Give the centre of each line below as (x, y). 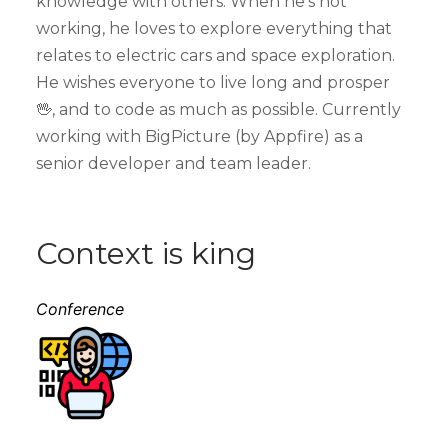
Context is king (146, 253)
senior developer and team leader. (173, 163)
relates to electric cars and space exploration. (215, 55)
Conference (80, 308)
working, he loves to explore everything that (214, 28)
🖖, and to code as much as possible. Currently (218, 109)
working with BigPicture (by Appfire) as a (199, 136)
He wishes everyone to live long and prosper (213, 82)
